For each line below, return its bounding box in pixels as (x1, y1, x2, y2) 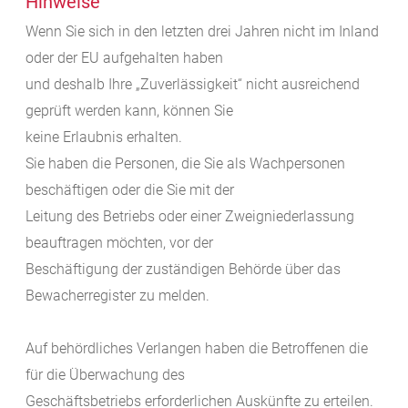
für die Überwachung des (25, 366, 185, 384)
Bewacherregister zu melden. (25, 287, 209, 305)
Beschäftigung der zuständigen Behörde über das (25, 260, 341, 279)
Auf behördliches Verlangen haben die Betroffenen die (25, 340, 368, 358)
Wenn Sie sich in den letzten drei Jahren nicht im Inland (25, 23, 379, 41)
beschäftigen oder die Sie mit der (25, 181, 234, 199)
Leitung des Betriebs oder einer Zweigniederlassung (25, 208, 354, 226)
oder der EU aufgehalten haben (25, 49, 223, 67)
